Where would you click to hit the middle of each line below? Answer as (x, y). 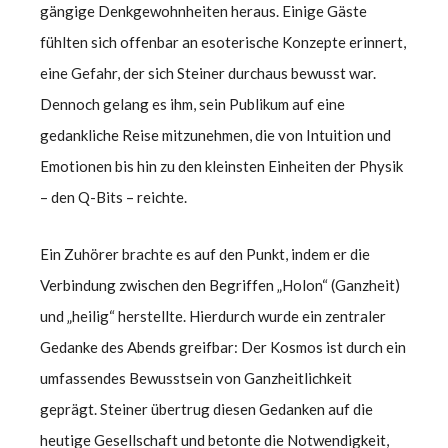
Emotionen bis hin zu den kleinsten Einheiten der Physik (221, 165)
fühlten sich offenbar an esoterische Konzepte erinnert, (223, 41)
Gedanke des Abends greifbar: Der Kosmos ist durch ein (223, 346)
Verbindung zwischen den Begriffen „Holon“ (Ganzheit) (220, 284)
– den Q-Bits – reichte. (113, 196)
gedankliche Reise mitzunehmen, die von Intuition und (215, 134)
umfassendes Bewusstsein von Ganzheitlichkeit (196, 377)
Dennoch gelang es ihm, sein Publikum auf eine (192, 103)
